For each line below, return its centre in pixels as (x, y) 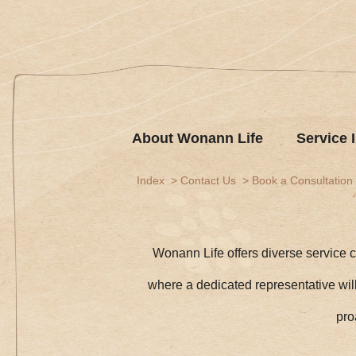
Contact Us (208, 181)
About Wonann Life (197, 138)
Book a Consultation (302, 181)
